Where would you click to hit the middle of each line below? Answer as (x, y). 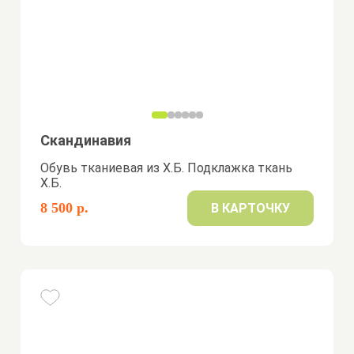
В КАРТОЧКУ (250, 208)
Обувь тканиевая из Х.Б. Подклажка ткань (167, 168)
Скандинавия (86, 140)
